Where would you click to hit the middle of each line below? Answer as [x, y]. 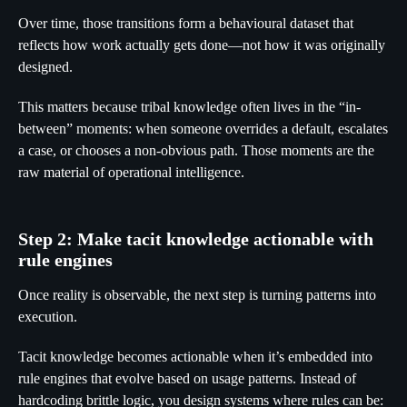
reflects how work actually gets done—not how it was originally [202, 45]
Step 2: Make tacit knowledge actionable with [196, 239]
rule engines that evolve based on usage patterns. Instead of [187, 378]
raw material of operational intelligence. [131, 172]
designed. [45, 67]
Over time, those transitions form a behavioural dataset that [186, 23]
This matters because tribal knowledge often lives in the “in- [189, 107]
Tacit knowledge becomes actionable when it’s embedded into [195, 357]
